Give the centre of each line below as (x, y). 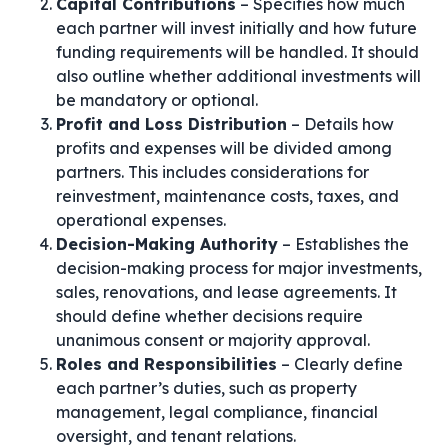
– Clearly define (340, 364)
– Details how (340, 124)
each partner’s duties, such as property (206, 388)
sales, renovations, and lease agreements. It (226, 292)
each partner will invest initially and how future (236, 28)
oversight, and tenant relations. (176, 436)
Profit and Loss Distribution (171, 124)
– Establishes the (343, 244)
